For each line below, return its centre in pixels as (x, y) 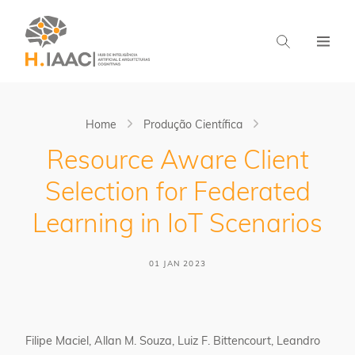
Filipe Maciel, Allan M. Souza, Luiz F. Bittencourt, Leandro (173, 342)
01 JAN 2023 (177, 264)
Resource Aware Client (177, 162)
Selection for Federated (177, 194)
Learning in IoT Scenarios (177, 226)
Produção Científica (193, 126)
